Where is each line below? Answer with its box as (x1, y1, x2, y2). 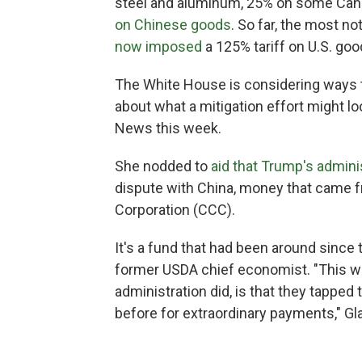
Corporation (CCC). (115, 201, 235, 218)
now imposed (115, 38, 202, 55)
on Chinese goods (115, 16, 231, 33)
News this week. (115, 120, 221, 137)
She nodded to (115, 158, 211, 175)
